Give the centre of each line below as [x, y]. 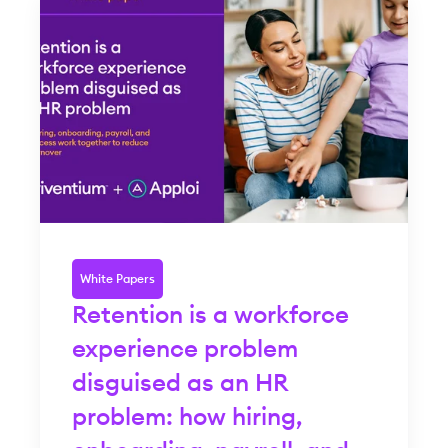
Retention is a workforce [210, 315]
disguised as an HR [180, 383]
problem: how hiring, [187, 417]
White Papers [117, 278]
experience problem [185, 349]
